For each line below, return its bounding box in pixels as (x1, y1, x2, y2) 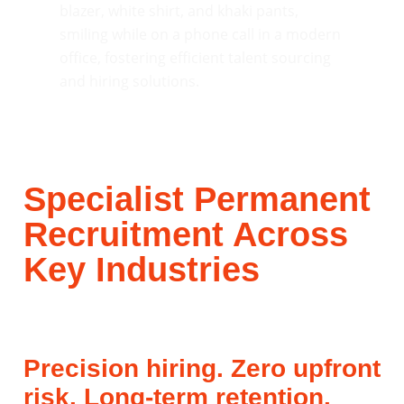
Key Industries (23, 250, 260, 289)
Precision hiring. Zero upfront (23, 353, 381, 382)
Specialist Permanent (23, 179, 371, 218)
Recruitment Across (23, 215, 348, 253)
